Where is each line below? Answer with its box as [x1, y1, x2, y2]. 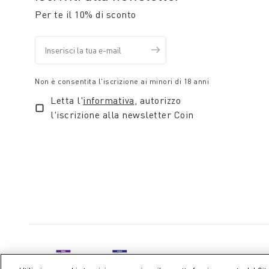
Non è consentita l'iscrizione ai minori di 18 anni [35, 77, 209, 86]
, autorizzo [134, 94, 181, 106]
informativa [83, 94, 134, 106]
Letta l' [50, 94, 83, 106]
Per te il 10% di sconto [35, 8, 136, 20]
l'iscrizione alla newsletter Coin [50, 109, 194, 121]
